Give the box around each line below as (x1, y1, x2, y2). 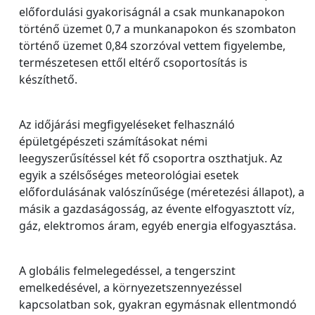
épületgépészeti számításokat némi (19, 134, 207, 149)
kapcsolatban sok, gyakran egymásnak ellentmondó (19, 297, 297, 312)
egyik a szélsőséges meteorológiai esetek (19, 167, 239, 183)
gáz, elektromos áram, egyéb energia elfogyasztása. (19, 218, 296, 233)
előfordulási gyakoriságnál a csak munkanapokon (19, 4, 285, 20)
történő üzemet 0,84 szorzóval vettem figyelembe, (19, 38, 285, 53)
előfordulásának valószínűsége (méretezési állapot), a (19, 184, 304, 200)
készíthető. (19, 72, 77, 87)
